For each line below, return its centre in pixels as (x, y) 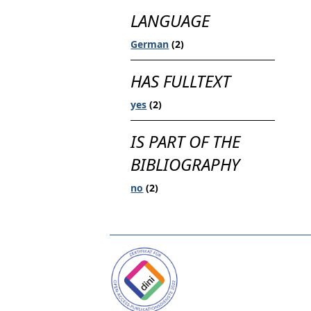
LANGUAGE (170, 21)
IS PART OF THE (186, 142)
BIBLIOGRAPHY (185, 165)
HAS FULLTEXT (181, 81)
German (150, 44)
